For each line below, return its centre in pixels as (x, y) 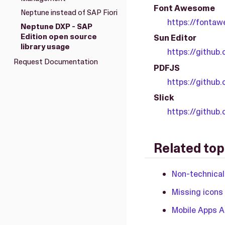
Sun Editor (175, 38)
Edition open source (59, 36)
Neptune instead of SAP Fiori (69, 12)
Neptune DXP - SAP (56, 26)
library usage (45, 46)
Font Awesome (184, 8)
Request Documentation (56, 62)
